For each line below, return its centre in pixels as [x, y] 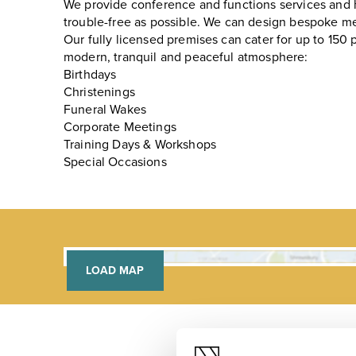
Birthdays [90, 75]
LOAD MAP [115, 271]
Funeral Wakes [105, 110]
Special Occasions [115, 163]
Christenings [99, 93]
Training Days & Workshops [140, 145]
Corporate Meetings [120, 128]
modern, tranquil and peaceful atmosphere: [186, 58]
